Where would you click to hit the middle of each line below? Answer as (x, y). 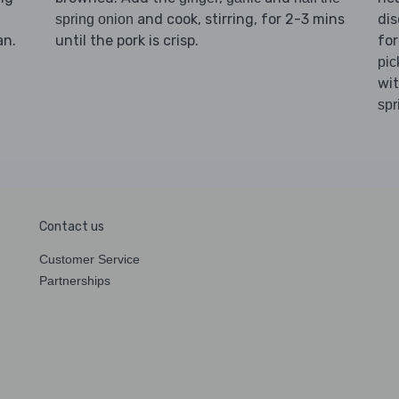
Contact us (72, 226)
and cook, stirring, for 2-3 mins (239, 19)
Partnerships (75, 280)
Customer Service (90, 259)
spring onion (94, 19)
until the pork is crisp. (126, 40)
